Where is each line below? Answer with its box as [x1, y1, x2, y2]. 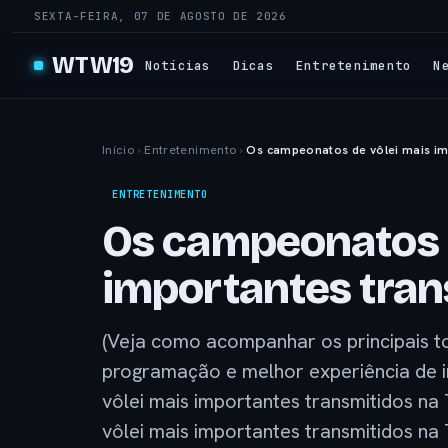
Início [102, 142, 135, 158]
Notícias [144, 56, 211, 74]
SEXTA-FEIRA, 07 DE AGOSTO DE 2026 [34, 9, 287, 23]
